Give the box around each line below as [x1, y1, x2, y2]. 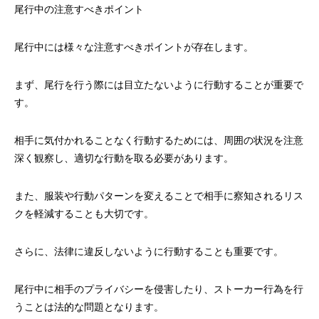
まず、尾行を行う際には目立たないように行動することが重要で [14, 80, 303, 90]
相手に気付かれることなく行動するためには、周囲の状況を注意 [14, 135, 303, 146]
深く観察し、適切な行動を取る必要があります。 [14, 153, 234, 164]
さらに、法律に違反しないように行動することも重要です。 [14, 246, 283, 257]
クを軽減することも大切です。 [14, 209, 154, 219]
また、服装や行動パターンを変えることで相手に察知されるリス [14, 191, 303, 202]
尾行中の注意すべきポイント [14, 4, 144, 15]
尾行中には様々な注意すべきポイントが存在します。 [14, 42, 253, 53]
